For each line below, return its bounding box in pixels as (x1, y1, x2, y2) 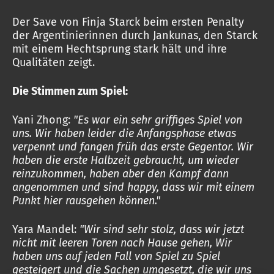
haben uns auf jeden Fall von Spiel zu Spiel (12, 250, 220, 263)
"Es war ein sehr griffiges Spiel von (73, 113, 242, 127)
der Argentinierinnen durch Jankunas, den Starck (12, 29, 257, 42)
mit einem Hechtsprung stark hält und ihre (12, 42, 227, 56)
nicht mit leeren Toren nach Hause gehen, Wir (12, 236, 232, 250)
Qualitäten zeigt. (12, 56, 98, 69)
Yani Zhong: (12, 113, 73, 127)
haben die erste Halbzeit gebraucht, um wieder (12, 154, 239, 167)
